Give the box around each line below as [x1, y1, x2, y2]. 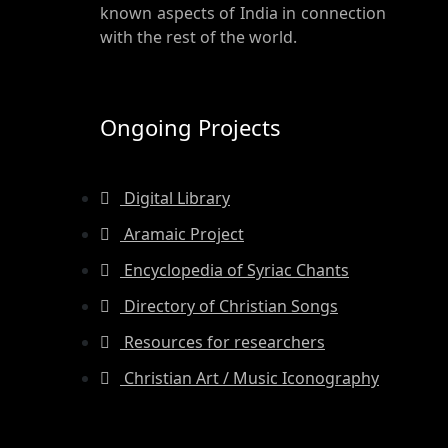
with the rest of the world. [100, 25, 297, 48]
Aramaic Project [120, 222, 244, 245]
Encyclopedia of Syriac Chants [120, 258, 349, 281]
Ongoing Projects [100, 111, 281, 142]
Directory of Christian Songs [120, 294, 338, 317]
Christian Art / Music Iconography [120, 366, 379, 389]
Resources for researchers [120, 330, 325, 353]
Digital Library [120, 186, 230, 209]
